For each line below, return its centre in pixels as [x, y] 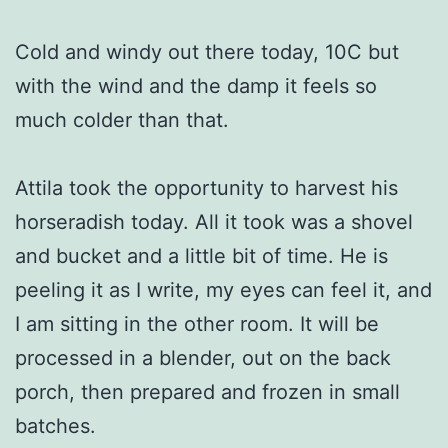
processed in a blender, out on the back [203, 357]
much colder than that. [122, 119]
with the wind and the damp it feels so [196, 85]
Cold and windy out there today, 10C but [207, 51]
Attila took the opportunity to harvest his [206, 187]
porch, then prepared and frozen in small [207, 391]
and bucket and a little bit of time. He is [201, 255]
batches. [55, 425]
